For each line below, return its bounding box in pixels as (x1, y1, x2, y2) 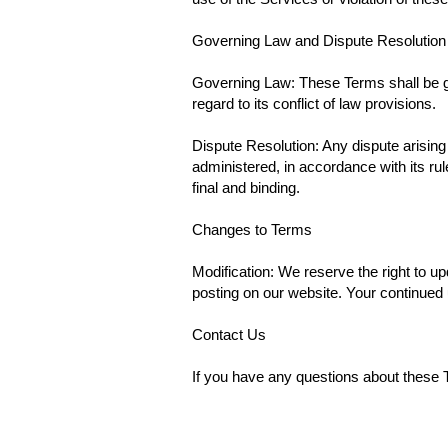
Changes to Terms (192, 221, 312, 238)
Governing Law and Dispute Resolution (192, 32, 446, 49)
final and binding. (192, 179, 300, 196)
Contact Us (192, 326, 266, 343)
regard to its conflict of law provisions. (192, 95, 436, 112)
